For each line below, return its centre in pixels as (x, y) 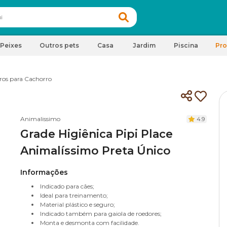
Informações (44, 172)
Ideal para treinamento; (74, 195)
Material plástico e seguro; (78, 204)
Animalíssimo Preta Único (96, 151)
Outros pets (59, 45)
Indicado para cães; (67, 186)
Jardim (144, 45)
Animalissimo (40, 119)
